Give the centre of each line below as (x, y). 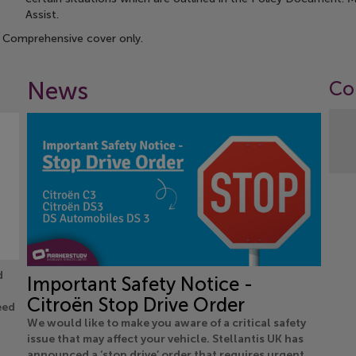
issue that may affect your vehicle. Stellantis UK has (165, 339)
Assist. (43, 15)
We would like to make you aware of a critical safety (166, 323)
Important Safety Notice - (140, 284)
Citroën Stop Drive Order (136, 305)
